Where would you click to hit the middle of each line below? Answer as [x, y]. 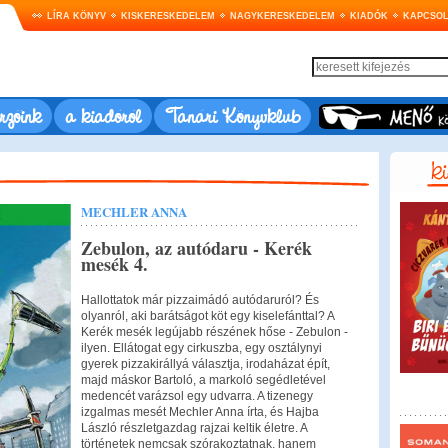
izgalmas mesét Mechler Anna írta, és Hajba [199, 412]
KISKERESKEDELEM [167, 16]
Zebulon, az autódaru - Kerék [196, 248]
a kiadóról [102, 115]
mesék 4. [114, 264]
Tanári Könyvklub [232, 115]
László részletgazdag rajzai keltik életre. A [193, 428]
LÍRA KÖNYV [76, 16]
